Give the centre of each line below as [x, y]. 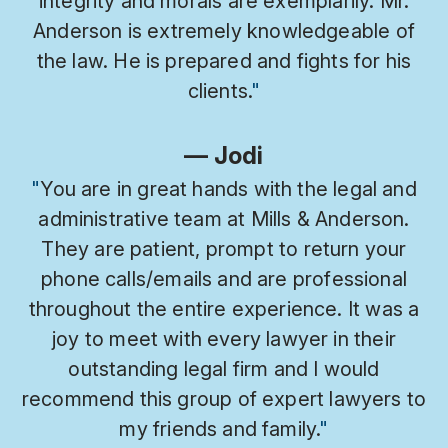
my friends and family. [219, 428]
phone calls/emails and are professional [224, 278]
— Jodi [224, 155]
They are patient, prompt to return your [224, 248]
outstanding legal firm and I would [224, 368]
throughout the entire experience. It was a [224, 308]
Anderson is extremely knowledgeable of [224, 30]
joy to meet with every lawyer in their [224, 338]
